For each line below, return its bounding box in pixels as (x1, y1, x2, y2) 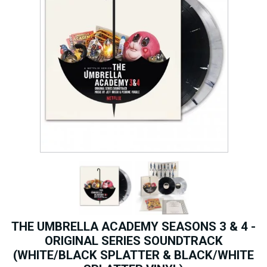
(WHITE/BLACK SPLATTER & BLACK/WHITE (13, 247, 254, 262)
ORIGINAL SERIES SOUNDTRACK (44, 233, 223, 248)
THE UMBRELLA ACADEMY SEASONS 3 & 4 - (11, 219, 256, 234)
